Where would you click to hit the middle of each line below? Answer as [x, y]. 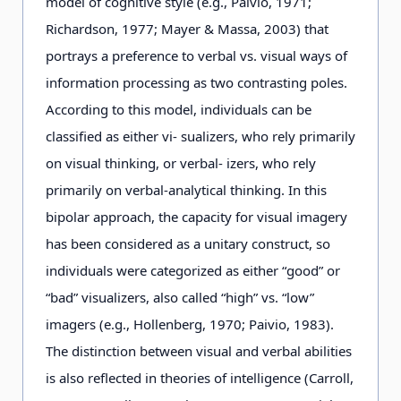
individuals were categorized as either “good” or [193, 270]
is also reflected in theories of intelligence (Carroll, [200, 378]
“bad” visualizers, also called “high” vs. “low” [180, 297]
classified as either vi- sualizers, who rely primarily [200, 136]
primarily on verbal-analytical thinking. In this [186, 190]
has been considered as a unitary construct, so [188, 243]
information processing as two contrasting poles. [196, 82]
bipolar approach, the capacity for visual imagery [196, 217]
